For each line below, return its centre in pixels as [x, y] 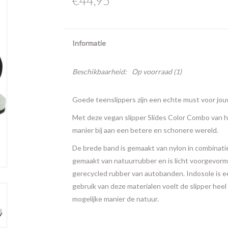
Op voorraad [152, 72]
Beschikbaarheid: [99, 72]
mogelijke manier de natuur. [115, 199]
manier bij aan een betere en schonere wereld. [145, 130]
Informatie [89, 43]
